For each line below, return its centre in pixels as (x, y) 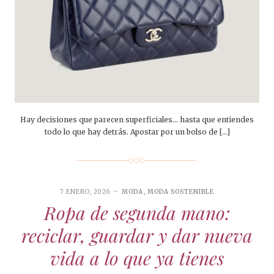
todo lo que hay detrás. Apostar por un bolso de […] (137, 132)
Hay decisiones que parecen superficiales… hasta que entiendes (137, 120)
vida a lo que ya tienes (137, 258)
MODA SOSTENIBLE (180, 192)
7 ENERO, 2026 (85, 192)
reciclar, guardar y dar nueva (137, 236)
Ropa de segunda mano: (137, 213)
